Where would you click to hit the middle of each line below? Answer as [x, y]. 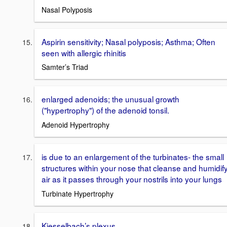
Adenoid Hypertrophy [75, 125]
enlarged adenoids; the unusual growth [110, 99]
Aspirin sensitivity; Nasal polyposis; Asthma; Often [128, 41]
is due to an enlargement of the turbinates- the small [133, 157]
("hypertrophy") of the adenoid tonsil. [105, 110]
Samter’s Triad [65, 67]
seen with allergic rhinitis [84, 52]
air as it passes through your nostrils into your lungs [132, 179]
